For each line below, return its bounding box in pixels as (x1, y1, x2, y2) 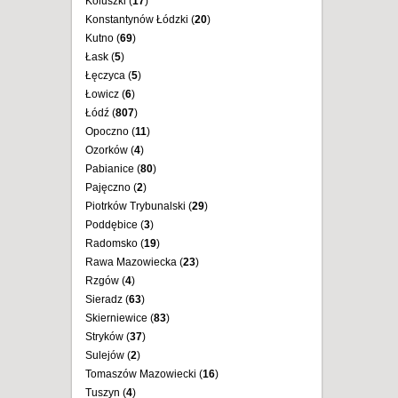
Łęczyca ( (85, 69, 131, 82)
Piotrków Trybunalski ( (85, 200, 192, 212)
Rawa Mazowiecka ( (85, 256, 183, 268)
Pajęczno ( (85, 181, 137, 194)
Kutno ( (85, 32, 120, 44)
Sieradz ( (85, 293, 129, 306)
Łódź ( (85, 107, 115, 119)
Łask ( (85, 51, 115, 63)
